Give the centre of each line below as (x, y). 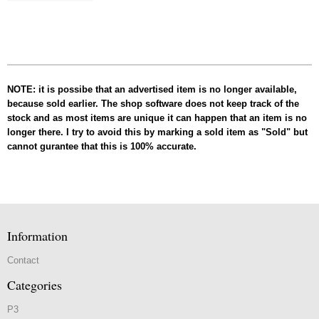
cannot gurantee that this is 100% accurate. (102, 146)
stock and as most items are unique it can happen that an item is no (157, 117)
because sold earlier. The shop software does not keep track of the (153, 103)
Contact (23, 260)
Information (37, 235)
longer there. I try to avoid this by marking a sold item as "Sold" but (157, 132)
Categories (35, 284)
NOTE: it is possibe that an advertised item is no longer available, (152, 89)
